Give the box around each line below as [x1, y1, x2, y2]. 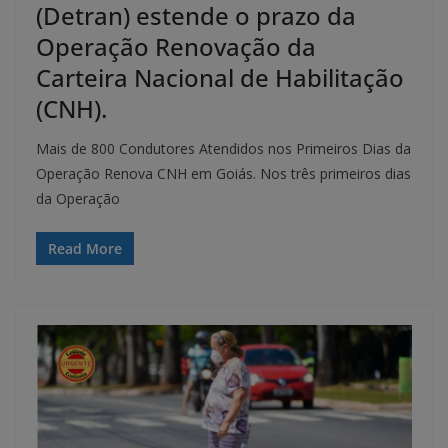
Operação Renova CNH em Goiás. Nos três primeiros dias [36, 164, 411, 184]
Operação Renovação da [36, 30, 316, 64]
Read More [48, 239, 122, 259]
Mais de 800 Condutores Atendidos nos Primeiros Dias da [36, 139, 411, 159]
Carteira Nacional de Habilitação [36, 61, 404, 95]
